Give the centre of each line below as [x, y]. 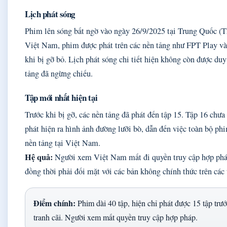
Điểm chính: [54, 203]
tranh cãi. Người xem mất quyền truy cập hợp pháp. [116, 217]
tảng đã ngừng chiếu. [59, 74]
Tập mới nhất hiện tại [61, 98]
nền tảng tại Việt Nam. [63, 143]
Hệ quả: [39, 157]
